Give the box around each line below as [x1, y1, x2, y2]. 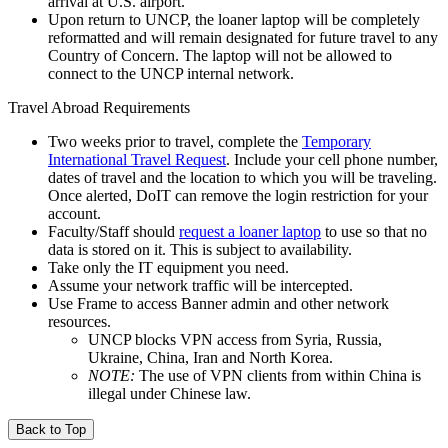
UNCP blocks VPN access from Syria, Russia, [88, 330, 382, 348]
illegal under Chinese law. [88, 384, 251, 402]
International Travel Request [48, 150, 226, 168]
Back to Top [16, 421, 86, 437]
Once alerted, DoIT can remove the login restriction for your [48, 186, 428, 204]
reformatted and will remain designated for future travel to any [48, 28, 438, 46]
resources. [48, 312, 111, 330]
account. [48, 204, 101, 222]
